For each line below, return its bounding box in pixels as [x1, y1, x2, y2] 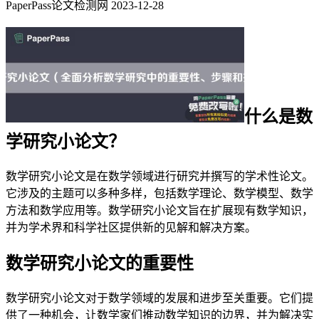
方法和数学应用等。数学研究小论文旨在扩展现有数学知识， [6, 204, 313, 216]
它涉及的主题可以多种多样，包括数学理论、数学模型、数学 [6, 187, 313, 199]
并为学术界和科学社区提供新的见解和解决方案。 [6, 221, 256, 234]
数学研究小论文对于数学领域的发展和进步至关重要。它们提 [6, 291, 313, 304]
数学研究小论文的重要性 [6, 253, 194, 273]
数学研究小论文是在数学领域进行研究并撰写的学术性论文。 [6, 169, 313, 182]
